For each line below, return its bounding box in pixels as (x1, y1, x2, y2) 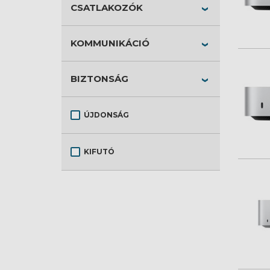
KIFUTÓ (84, 147, 115, 156)
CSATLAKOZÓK (71, 2, 143, 13)
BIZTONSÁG (71, 73, 128, 84)
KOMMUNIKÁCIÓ (71, 37, 149, 49)
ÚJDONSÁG (84, 110, 129, 119)
